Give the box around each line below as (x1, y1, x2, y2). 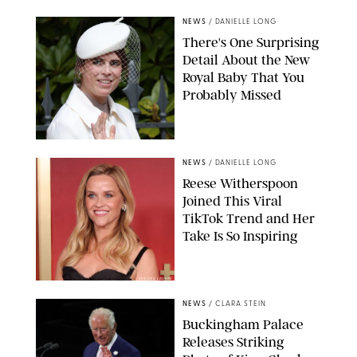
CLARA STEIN (215, 300, 266, 308)
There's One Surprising (182, 33, 320, 50)
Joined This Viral (182, 192, 282, 209)
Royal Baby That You (182, 69, 304, 85)
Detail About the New (182, 51, 310, 68)
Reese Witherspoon (182, 175, 298, 191)
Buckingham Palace (182, 316, 304, 332)
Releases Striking (182, 333, 284, 350)
